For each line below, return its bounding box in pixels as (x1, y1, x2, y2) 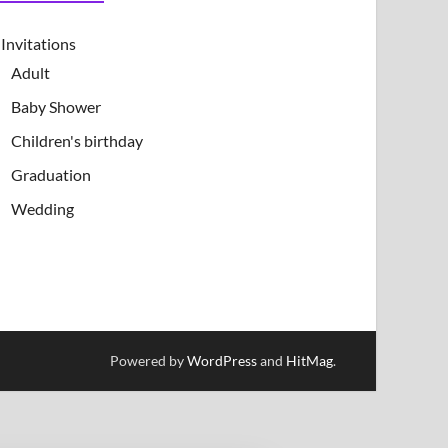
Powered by (110, 352, 187, 369)
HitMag (286, 352, 333, 369)
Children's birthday (11, 131, 144, 150)
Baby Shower (11, 97, 102, 116)
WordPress (187, 352, 257, 369)
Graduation (11, 165, 92, 184)
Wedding (11, 199, 75, 218)
